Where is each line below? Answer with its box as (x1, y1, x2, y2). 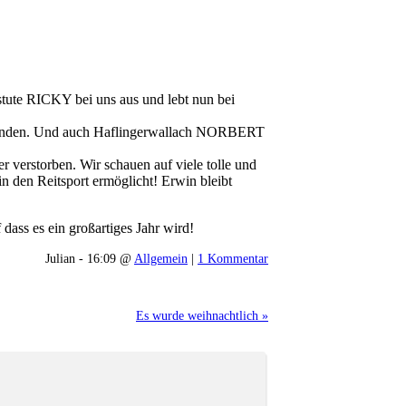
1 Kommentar (198, 250, 268, 266)
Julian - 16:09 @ (45, 250, 134, 266)
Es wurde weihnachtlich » (136, 307, 268, 323)
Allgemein (134, 250, 188, 266)
